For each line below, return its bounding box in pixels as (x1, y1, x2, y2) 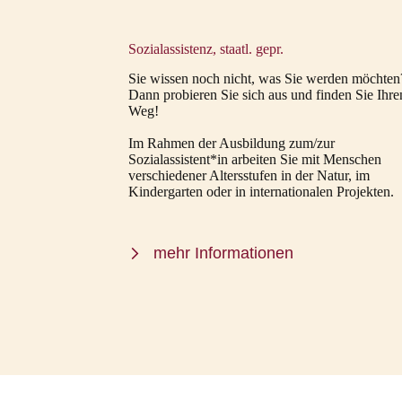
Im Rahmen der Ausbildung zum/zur (128, 135, 336, 151)
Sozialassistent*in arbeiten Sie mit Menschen (128, 151, 382, 167)
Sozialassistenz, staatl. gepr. (128, 41, 284, 57)
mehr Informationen (153, 244, 294, 263)
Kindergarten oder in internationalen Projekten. (128, 183, 395, 199)
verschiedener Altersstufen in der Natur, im (128, 167, 371, 183)
